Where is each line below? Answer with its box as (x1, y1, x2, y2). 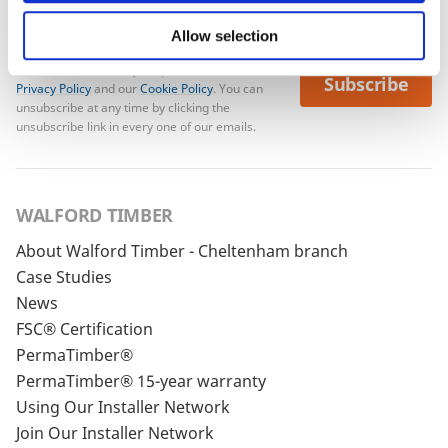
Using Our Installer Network (16, 396, 230, 419)
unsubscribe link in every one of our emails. (16, 118, 256, 136)
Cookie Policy (140, 80, 213, 98)
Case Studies (16, 266, 112, 289)
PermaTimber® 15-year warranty (16, 370, 266, 393)
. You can (213, 80, 263, 98)
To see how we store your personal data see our (16, 61, 283, 79)
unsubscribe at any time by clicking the (16, 99, 230, 117)
